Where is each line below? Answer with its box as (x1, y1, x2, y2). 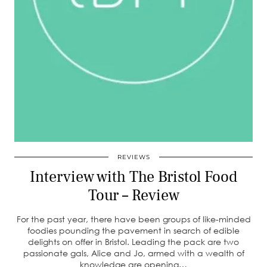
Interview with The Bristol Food (30, 166, 237, 187)
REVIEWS (117, 153, 150, 161)
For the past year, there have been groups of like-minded (16, 213, 251, 224)
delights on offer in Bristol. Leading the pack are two (28, 236, 239, 247)
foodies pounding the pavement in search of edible (27, 225, 240, 235)
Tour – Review (88, 185, 179, 206)
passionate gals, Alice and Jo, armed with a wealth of (23, 247, 244, 258)
